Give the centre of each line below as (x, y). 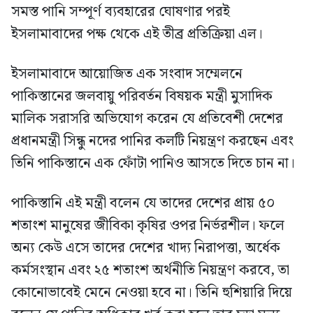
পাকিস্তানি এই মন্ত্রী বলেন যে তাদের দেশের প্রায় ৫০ (143, 204)
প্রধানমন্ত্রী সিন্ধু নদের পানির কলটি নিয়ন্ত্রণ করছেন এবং (152, 141)
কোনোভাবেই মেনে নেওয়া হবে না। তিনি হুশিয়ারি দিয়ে (152, 293)
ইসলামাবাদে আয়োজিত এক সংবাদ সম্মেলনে (127, 74)
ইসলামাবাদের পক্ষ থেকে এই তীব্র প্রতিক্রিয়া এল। (137, 35)
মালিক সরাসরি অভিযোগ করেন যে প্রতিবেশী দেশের (147, 119)
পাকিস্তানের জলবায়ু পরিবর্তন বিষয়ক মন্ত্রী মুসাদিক (142, 97)
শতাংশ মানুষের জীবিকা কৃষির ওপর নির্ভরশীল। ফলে (148, 226)
